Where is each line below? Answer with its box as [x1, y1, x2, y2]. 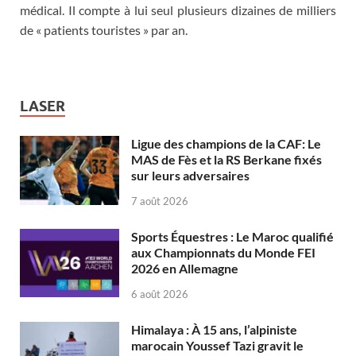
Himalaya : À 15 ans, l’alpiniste [131, 321, 297, 337]
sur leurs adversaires [131, 168, 250, 184]
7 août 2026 [131, 195, 188, 208]
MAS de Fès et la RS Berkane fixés [131, 152, 322, 168]
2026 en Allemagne [131, 261, 238, 277]
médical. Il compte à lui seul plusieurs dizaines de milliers [20, 2, 336, 18]
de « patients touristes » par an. [20, 22, 188, 38]
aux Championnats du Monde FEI [131, 245, 315, 261]
